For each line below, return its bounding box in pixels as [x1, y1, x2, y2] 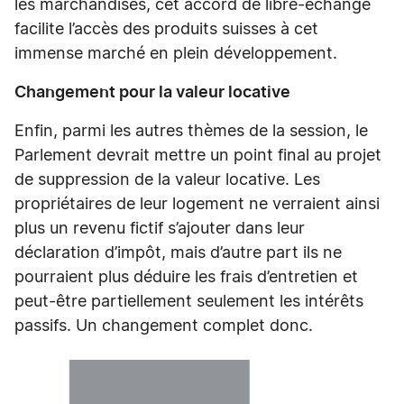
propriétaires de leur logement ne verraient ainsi [14, 197, 380, 213]
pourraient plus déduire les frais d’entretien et [14, 270, 358, 286]
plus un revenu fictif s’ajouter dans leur [14, 221, 305, 237]
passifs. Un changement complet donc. [14, 318, 317, 335]
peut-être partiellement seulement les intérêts [14, 294, 363, 310]
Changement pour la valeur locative [14, 85, 290, 101]
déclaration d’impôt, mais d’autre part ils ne [14, 245, 342, 262]
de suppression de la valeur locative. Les [14, 172, 320, 188]
